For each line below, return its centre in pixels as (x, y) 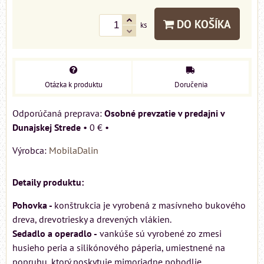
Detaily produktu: (48, 182)
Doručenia (191, 84)
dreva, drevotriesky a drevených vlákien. (92, 219)
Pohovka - (33, 205)
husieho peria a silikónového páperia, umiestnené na (120, 247)
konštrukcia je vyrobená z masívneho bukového (150, 205)
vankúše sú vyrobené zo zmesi (159, 233)
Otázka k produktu (73, 84)
